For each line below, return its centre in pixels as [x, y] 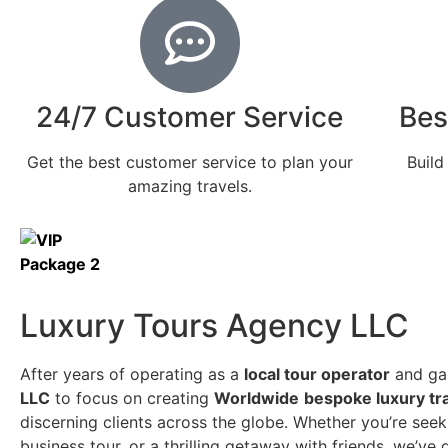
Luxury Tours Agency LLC [214, 326]
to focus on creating [132, 398]
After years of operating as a [132, 374]
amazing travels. [189, 186]
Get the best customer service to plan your [189, 162]
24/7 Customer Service [190, 117]
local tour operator [317, 374]
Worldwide [256, 398]
